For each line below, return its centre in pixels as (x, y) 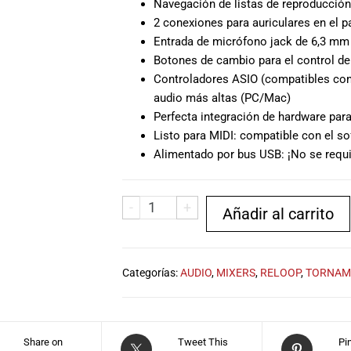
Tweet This (203, 342)
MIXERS (235, 272)
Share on (43, 342)
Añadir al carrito (279, 213)
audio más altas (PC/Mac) (222, 98)
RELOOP (280, 272)
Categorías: (151, 272)
